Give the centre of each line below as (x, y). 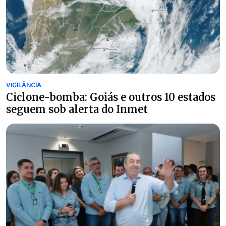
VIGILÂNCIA (24, 85)
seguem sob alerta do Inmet (77, 109)
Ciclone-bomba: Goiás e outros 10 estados (111, 97)
